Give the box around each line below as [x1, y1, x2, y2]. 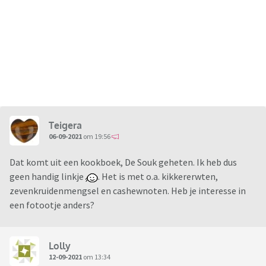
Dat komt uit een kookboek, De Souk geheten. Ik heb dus [9, 156, 237, 169]
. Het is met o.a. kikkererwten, [98, 170, 218, 183]
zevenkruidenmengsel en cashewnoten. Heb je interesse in [9, 185, 246, 197]
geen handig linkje [9, 170, 85, 183]
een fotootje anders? [9, 199, 94, 211]
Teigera [49, 119, 82, 131]
